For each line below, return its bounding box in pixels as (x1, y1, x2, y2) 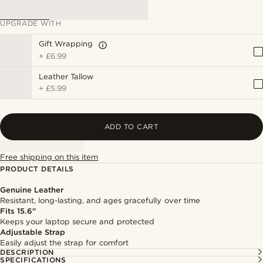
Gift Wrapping (39, 39, 93, 48)
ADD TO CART (104, 122, 159, 131)
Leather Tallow (39, 72, 94, 81)
